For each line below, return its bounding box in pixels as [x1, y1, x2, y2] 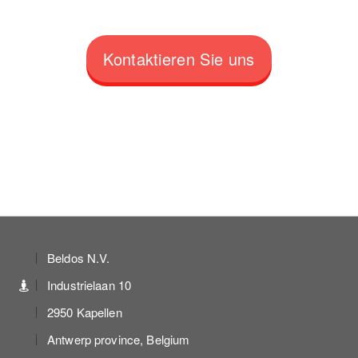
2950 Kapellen [47, 303, 122, 320]
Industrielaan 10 [47, 276, 132, 293]
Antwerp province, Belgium [47, 330, 190, 348]
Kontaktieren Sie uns [103, 47, 255, 71]
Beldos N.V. [47, 249, 110, 266]
